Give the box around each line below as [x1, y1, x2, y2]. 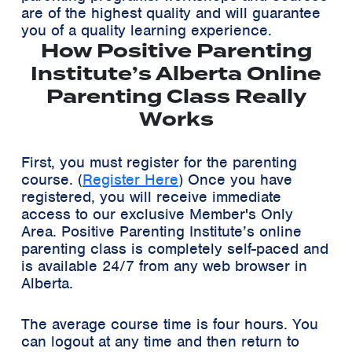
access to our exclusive [21, 203, 189, 224]
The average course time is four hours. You [21, 313, 318, 334]
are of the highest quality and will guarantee [21, 2, 321, 23]
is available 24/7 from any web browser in [21, 255, 307, 276]
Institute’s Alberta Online [31, 59, 321, 88]
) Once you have [178, 169, 292, 189]
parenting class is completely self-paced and [21, 238, 328, 258]
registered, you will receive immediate [21, 186, 281, 207]
